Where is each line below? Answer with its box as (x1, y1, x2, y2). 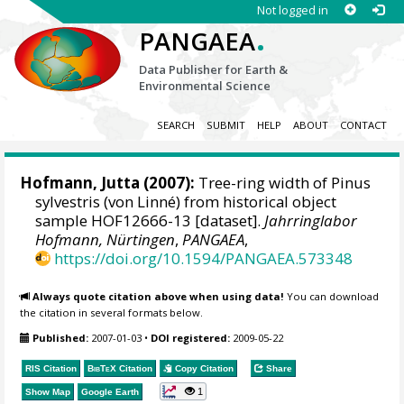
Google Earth (81, 386, 140, 397)
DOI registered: (151, 331, 231, 345)
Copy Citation (172, 363, 234, 373)
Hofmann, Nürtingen (35, 229, 176, 251)
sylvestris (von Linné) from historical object (35, 191, 337, 213)
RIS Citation (25, 363, 78, 373)
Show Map (25, 386, 71, 397)
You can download (284, 289, 380, 303)
